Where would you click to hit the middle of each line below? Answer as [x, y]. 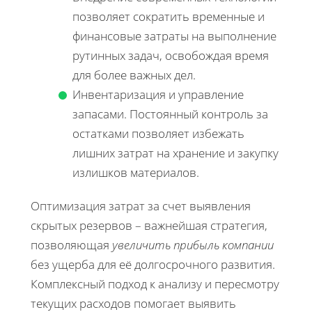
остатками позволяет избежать [158, 133]
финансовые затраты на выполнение [174, 36]
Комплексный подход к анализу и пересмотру [155, 283]
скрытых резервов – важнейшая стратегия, [149, 225]
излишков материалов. [136, 172]
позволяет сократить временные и [169, 16]
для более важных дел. [134, 75]
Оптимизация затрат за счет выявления [141, 205]
